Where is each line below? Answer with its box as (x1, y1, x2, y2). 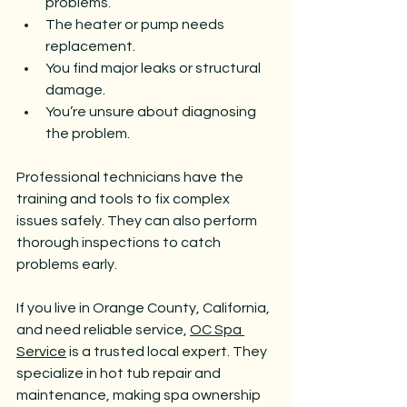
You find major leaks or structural (45, 60, 263, 75)
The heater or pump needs (45, 16, 227, 32)
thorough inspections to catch (16, 234, 223, 250)
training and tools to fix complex (16, 191, 233, 206)
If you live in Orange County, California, (16, 300, 273, 315)
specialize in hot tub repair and (16, 365, 223, 381)
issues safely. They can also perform (16, 213, 260, 228)
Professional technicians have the (16, 169, 246, 184)
